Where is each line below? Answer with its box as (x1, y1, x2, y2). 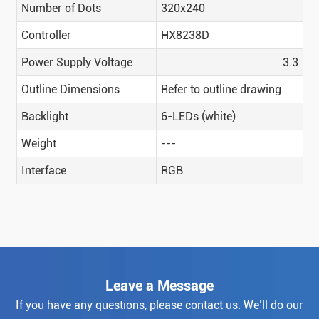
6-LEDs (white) (160, 110, 236, 124)
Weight (21, 137, 56, 151)
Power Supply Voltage (21, 56, 132, 70)
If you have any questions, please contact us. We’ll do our (16, 298, 303, 313)
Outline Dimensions (21, 83, 120, 97)
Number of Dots (21, 1, 101, 16)
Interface (21, 164, 66, 178)
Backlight (21, 110, 68, 124)
